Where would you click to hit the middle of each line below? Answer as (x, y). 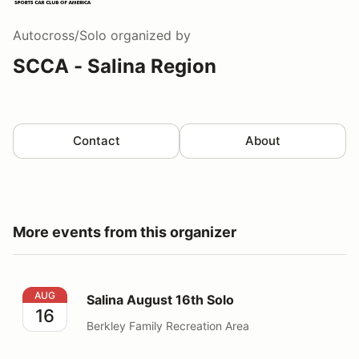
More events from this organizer (125, 232)
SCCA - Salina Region (115, 66)
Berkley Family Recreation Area (168, 325)
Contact (96, 140)
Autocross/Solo (60, 35)
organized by (149, 35)
